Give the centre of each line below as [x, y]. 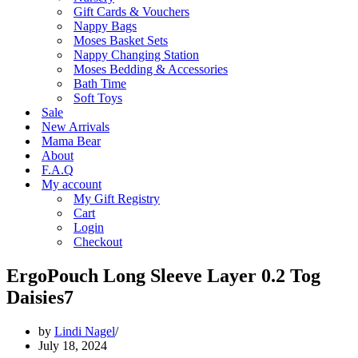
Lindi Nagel [85, 331]
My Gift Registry [117, 199]
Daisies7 [40, 297]
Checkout [98, 242]
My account [72, 184]
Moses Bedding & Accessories [151, 69]
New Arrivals [76, 127]
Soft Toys [98, 98]
